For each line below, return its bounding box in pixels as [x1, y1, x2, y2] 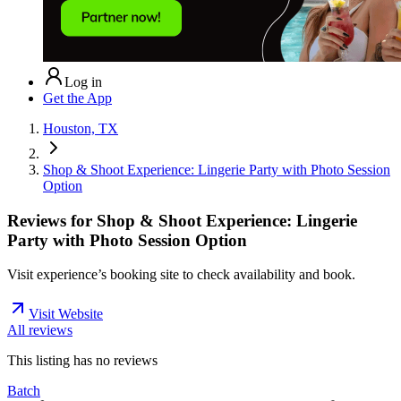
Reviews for [7, 210, 97, 230]
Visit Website [29, 306, 103, 322]
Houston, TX [43, 120, 118, 136]
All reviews [7, 322, 73, 338]
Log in [64, 73, 102, 90]
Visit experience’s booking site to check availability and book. [7, 267, 355, 283]
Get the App [43, 90, 112, 106]
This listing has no [7, 353, 114, 369]
